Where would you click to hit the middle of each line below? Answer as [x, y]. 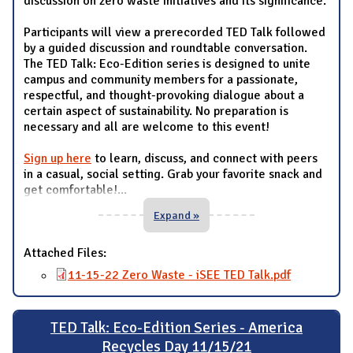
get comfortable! [71, 190]
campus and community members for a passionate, [161, 79]
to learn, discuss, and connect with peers [204, 158]
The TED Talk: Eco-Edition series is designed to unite [167, 63]
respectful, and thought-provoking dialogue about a [164, 95]
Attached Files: [67, 253]
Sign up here [58, 158]
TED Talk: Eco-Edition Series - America [176, 328]
